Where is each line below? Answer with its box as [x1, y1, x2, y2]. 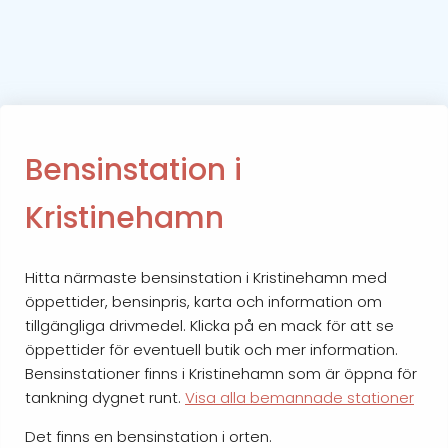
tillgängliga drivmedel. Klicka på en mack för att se [25, 314, 394, 336]
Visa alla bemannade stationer [185, 386, 414, 408]
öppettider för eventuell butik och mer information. [25, 338, 398, 360]
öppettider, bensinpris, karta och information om [25, 290, 382, 312]
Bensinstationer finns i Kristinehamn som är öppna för [25, 362, 417, 384]
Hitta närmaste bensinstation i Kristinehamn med [25, 266, 387, 288]
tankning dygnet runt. [25, 386, 185, 408]
